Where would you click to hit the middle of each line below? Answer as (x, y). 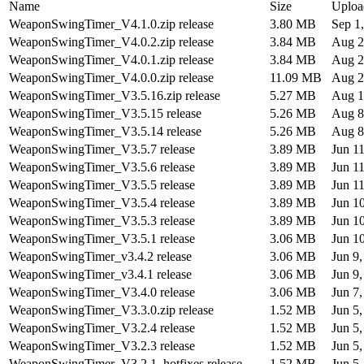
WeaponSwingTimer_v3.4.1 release (100, 274)
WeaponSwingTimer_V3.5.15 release (105, 113)
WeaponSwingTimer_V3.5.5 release (102, 184)
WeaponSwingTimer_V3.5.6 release (102, 167)
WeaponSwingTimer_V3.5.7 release (102, 149)
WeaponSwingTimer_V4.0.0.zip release (111, 77)
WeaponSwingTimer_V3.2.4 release (102, 327)
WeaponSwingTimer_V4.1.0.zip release (111, 24)
